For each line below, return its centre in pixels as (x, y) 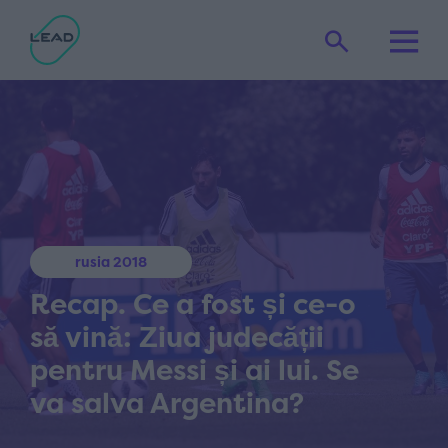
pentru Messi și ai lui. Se (194, 370)
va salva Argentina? (167, 403)
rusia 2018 (111, 261)
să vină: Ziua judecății (177, 337)
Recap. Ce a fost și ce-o (193, 304)
